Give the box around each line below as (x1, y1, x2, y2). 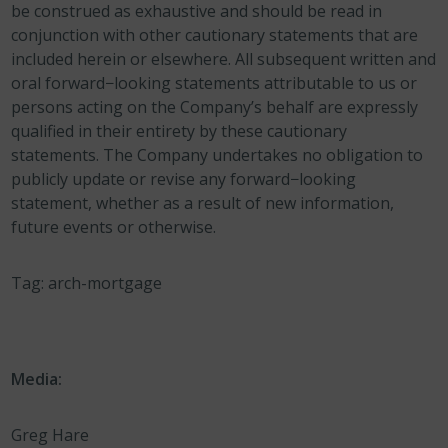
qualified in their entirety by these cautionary (11, 120, 348, 142)
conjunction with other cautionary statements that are (11, 24, 419, 46)
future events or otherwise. (11, 216, 217, 238)
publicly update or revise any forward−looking (11, 168, 357, 190)
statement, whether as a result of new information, (11, 192, 395, 214)
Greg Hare (11, 424, 90, 446)
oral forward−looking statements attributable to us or (11, 72, 418, 94)
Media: (11, 368, 63, 390)
